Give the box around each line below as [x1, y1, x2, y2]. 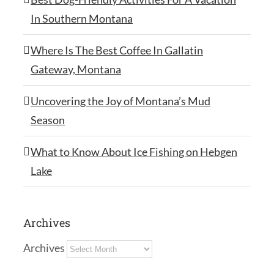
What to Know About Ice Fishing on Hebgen [31, 144, 237, 158]
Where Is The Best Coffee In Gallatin [31, 43, 203, 57]
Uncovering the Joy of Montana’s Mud [31, 94, 210, 108]
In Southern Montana [31, 11, 133, 25]
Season [31, 113, 65, 127]
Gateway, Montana [31, 62, 121, 76]
